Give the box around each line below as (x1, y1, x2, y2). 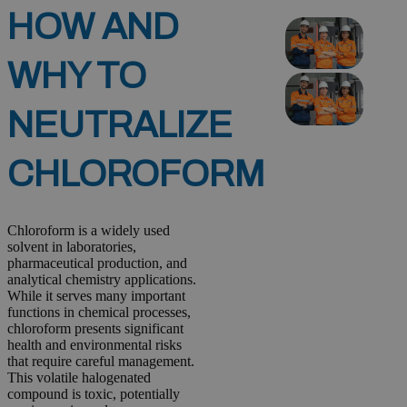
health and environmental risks (7, 336, 182, 352)
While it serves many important (7, 287, 185, 303)
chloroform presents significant (7, 320, 184, 336)
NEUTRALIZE (7, 104, 233, 144)
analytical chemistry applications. (7, 271, 196, 287)
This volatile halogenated (7, 369, 151, 385)
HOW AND (7, 6, 179, 46)
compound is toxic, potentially (7, 385, 180, 402)
